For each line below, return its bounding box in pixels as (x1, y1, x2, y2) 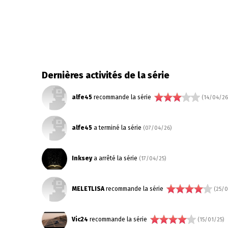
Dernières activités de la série (42, 70, 169, 81)
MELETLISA (72, 185, 104, 193)
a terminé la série (92, 124, 143, 132)
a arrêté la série (92, 155, 139, 162)
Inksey (72, 155, 92, 162)
